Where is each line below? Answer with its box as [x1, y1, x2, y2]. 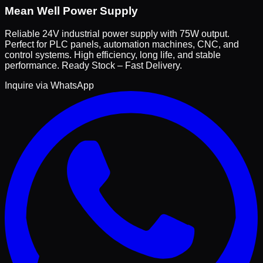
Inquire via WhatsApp [5, 80, 94, 90]
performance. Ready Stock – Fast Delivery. [5, 60, 182, 70]
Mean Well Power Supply [5, 5, 138, 18]
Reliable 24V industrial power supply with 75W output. [5, 28, 230, 39]
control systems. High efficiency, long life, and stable [5, 49, 221, 60]
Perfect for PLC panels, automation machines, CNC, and [5, 39, 239, 49]
